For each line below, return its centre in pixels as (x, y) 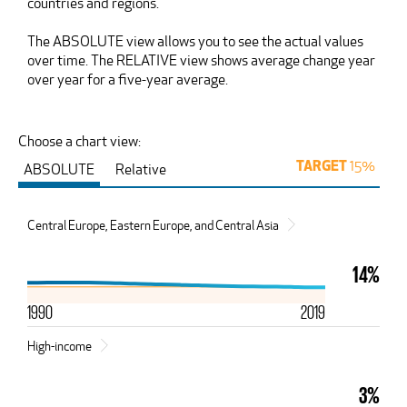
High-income (60, 346)
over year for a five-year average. (128, 79)
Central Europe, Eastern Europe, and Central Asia (153, 225)
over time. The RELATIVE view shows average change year (201, 60)
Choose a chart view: (79, 141)
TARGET (322, 167)
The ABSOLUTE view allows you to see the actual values (195, 41)
